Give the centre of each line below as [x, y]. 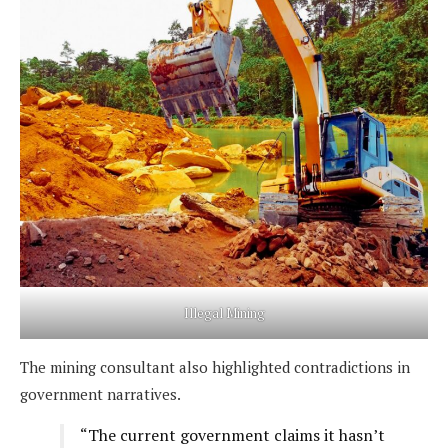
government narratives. [104, 393]
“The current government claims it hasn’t [232, 434]
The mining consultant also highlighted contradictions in [215, 366]
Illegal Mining [224, 312]
